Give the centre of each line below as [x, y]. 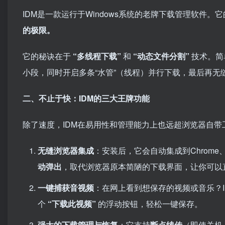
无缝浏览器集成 [66, 150]
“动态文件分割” [161, 56]
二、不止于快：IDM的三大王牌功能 [86, 98]
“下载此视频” [72, 204]
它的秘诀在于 [48, 56]
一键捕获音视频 [66, 188]
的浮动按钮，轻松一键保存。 [149, 204]
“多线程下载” [97, 56]
